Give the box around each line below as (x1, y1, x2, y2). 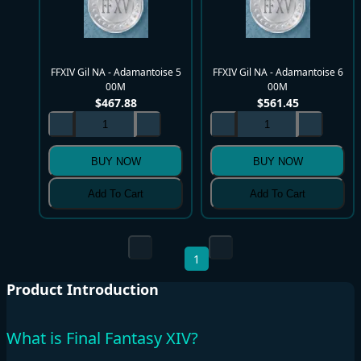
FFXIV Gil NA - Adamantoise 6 (212, 65, 343, 80)
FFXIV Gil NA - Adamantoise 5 (50, 65, 181, 80)
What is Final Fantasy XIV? (6, 326, 198, 349)
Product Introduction (6, 280, 159, 300)
